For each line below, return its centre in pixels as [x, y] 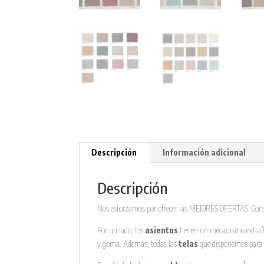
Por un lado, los [121, 230]
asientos [161, 230]
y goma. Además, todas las [137, 243]
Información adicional [204, 152]
